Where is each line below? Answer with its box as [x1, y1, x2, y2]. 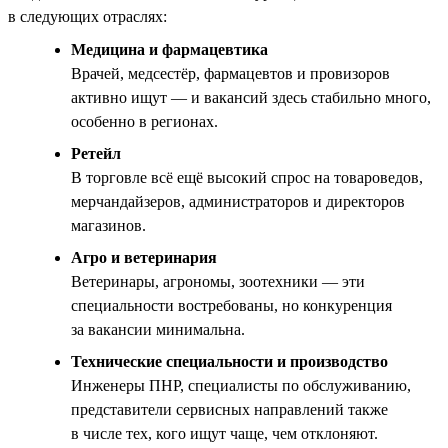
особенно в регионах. [71, 112, 218, 130]
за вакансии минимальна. [71, 320, 245, 338]
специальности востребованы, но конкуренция [71, 296, 392, 314]
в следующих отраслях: [8, 7, 167, 25]
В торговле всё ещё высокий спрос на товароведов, [71, 168, 423, 186]
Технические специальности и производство [71, 352, 388, 370]
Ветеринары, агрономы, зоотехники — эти [71, 272, 365, 290]
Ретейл [71, 144, 121, 162]
